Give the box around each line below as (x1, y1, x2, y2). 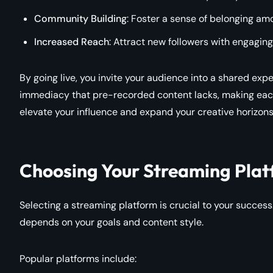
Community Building (34, 12, 127, 25)
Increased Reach (34, 35, 109, 48)
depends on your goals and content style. (19, 215, 204, 229)
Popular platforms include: (19, 252, 136, 265)
